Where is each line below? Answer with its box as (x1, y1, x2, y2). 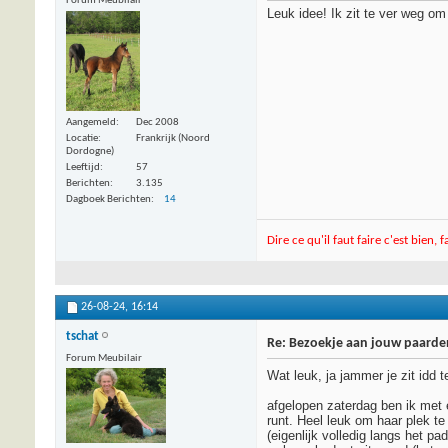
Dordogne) (66, 145, 114, 157)
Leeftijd (66, 161, 100, 173)
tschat (66, 329, 99, 343)
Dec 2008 (136, 116, 179, 128)
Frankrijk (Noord (136, 132, 210, 144)
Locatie (66, 132, 98, 144)
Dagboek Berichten (66, 193, 151, 205)
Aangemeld (66, 116, 116, 128)
